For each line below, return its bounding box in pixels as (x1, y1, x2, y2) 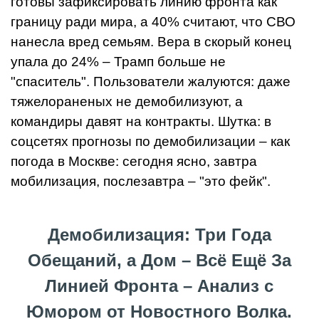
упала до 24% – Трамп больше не (11, 54, 226, 70)
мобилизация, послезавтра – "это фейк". (11, 174, 271, 189)
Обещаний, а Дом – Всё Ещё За (27, 251, 291, 271)
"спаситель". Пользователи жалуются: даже (11, 74, 291, 90)
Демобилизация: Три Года (47, 225, 271, 245)
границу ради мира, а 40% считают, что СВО (11, 14, 296, 30)
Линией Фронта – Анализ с (45, 276, 274, 296)
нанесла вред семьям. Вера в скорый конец (11, 34, 291, 50)
